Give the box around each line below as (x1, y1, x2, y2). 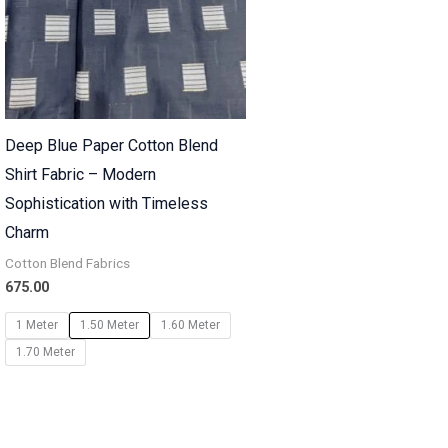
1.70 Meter (15, 345, 75, 360)
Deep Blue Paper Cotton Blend (4, 136, 218, 156)
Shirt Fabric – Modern (4, 165, 156, 185)
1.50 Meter (79, 318, 139, 333)
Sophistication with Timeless (4, 194, 208, 214)
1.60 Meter (160, 318, 220, 333)
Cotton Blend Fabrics (4, 255, 130, 272)
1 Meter (15, 318, 58, 333)
